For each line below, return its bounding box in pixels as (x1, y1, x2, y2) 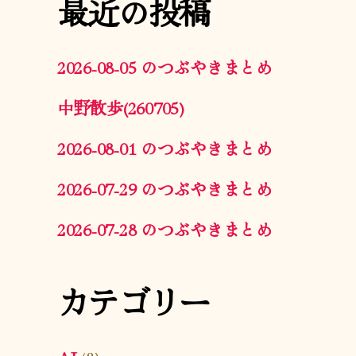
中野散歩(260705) (57, 95, 184, 119)
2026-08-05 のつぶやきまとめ (57, 54, 273, 79)
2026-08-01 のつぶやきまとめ (57, 135, 273, 160)
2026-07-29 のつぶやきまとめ (57, 176, 273, 200)
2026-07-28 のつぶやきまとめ (57, 216, 273, 241)
